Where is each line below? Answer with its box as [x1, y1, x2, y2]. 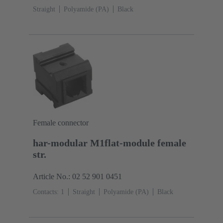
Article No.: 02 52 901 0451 [33, 172, 122, 181]
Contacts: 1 [33, 188, 64, 196]
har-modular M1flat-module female [33, 137, 186, 148]
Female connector [33, 118, 89, 127]
